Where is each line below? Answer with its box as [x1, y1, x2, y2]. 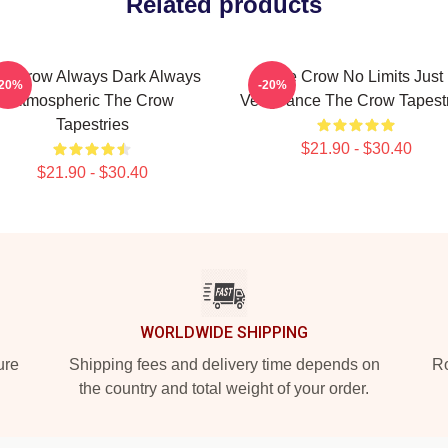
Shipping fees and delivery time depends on [68, 356, 380, 373]
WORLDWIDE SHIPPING [140, 323, 308, 342]
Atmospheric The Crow [10, 92, 174, 109]
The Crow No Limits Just [269, 68, 443, 85]
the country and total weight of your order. [79, 380, 369, 397]
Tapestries [55, 116, 129, 133]
